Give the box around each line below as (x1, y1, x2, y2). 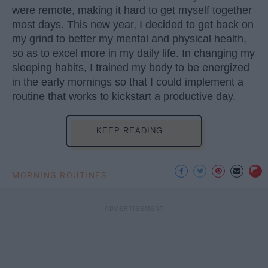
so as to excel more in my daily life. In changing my (12, 47, 255, 59)
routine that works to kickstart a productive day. (12, 90, 236, 102)
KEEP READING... (96, 126, 172, 135)
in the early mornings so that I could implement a (12, 75, 243, 88)
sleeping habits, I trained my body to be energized (12, 61, 249, 74)
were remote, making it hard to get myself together (12, 4, 252, 16)
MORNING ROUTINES (12, 170, 106, 180)
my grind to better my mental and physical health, (12, 32, 246, 45)
